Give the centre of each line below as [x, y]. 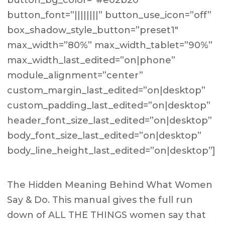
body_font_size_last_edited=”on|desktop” [104, 136]
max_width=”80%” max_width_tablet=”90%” [110, 45]
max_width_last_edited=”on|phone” [91, 60]
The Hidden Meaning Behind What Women [110, 185]
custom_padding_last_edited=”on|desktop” [109, 105]
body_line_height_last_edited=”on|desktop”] [111, 151]
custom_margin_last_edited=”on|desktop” [106, 90]
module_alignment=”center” [75, 75]
